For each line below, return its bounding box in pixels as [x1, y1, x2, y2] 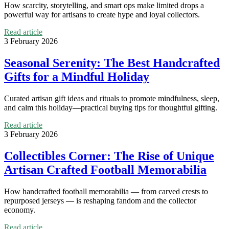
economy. [4, 205, 35, 214]
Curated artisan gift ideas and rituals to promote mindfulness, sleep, [4, 94, 219, 103]
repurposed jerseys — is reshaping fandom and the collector [4, 196, 196, 205]
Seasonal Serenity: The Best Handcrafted [4, 56, 220, 70]
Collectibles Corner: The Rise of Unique [4, 149, 214, 163]
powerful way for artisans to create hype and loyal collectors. [4, 10, 200, 19]
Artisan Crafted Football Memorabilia [4, 163, 207, 176]
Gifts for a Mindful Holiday [4, 70, 149, 83]
